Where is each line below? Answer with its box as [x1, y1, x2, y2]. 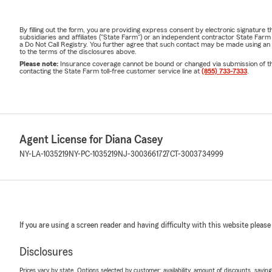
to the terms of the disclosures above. [19, 47, 137, 55]
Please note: [19, 59, 60, 67]
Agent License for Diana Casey [19, 133, 163, 146]
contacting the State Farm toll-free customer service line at [19, 67, 202, 75]
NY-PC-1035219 [69, 149, 118, 158]
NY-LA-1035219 [19, 149, 69, 158]
